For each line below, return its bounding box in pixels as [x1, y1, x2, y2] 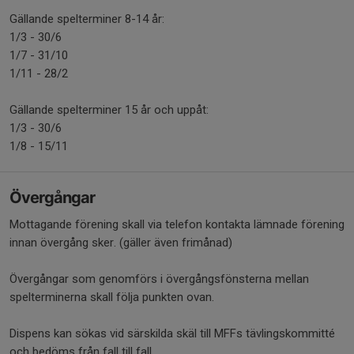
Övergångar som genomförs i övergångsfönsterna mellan [9, 271, 309, 286]
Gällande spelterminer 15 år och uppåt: [9, 102, 209, 117]
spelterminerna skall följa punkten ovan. [9, 289, 214, 304]
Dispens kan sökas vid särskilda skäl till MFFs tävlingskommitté [9, 326, 335, 341]
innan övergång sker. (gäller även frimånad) [9, 235, 232, 250]
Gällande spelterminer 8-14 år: [9, 11, 164, 26]
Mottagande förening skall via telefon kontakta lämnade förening [9, 217, 345, 232]
